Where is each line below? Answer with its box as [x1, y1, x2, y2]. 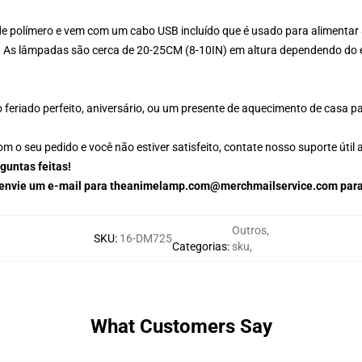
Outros [231, 224, 267, 237]
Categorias [171, 240, 227, 253]
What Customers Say [90, 315, 272, 338]
